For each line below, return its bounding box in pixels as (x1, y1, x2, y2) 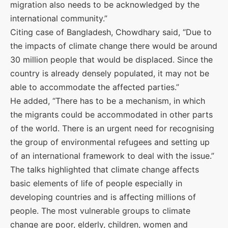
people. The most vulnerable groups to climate (10, 206, 190, 216)
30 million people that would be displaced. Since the (10, 54, 213, 65)
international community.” (10, 13, 107, 23)
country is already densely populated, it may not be (10, 68, 209, 78)
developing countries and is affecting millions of (10, 192, 196, 202)
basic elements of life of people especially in (10, 178, 182, 188)
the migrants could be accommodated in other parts (10, 109, 213, 120)
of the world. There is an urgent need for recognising (10, 123, 214, 133)
